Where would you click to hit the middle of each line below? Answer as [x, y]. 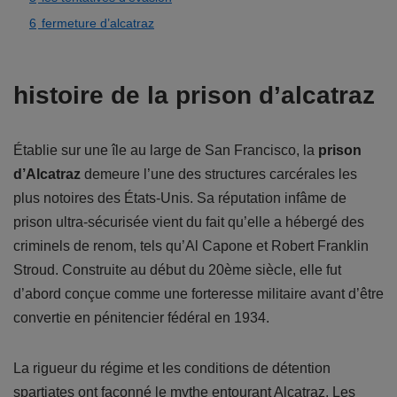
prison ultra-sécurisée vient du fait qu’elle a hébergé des [189, 222]
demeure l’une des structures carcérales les [219, 174]
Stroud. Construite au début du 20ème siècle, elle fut [177, 269]
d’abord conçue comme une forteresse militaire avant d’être [198, 293]
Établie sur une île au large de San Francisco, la [166, 150]
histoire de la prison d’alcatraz [194, 95]
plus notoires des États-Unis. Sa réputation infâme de [180, 198]
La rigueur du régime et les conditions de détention [172, 368]
